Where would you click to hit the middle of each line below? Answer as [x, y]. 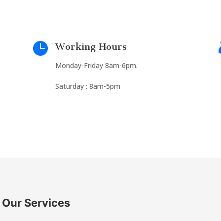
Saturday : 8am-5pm [89, 86]
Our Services [36, 203]
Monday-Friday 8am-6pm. [96, 65]
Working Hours [91, 46]
